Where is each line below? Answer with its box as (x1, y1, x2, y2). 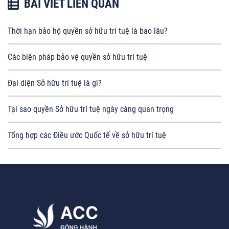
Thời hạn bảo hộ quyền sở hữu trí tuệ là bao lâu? (8, 26, 168, 36)
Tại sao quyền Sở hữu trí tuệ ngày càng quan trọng (8, 104, 174, 114)
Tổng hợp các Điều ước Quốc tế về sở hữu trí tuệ (8, 130, 166, 141)
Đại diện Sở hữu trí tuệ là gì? (8, 78, 102, 88)
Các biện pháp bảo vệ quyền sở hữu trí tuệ (8, 52, 147, 62)
